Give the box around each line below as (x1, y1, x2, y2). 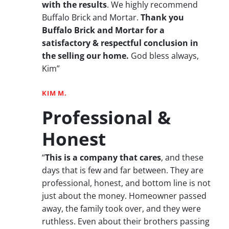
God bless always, (129, 50, 199, 61)
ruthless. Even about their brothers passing (42, 216, 210, 227)
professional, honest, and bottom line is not (42, 177, 211, 189)
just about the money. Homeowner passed (42, 190, 207, 202)
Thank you (141, 11, 184, 23)
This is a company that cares (45, 152, 161, 164)
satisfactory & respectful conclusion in (42, 37, 198, 49)
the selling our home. (42, 50, 129, 61)
